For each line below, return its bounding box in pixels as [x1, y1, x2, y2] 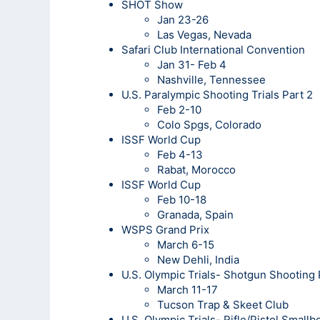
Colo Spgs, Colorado [157, 117, 261, 131]
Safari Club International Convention [121, 42, 305, 56]
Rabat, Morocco [157, 162, 236, 176]
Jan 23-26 [157, 12, 209, 26]
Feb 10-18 [157, 192, 206, 206]
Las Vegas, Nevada [157, 27, 251, 41]
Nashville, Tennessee [157, 72, 266, 86]
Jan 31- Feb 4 [157, 57, 226, 71]
